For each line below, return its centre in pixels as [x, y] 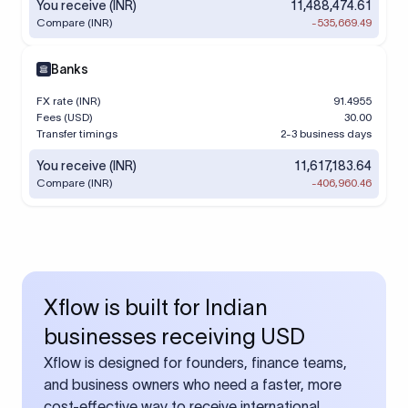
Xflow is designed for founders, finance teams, [195, 362]
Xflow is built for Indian [156, 307]
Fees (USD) [65, 117]
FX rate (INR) [69, 101]
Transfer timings [77, 133]
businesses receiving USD [174, 337]
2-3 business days [326, 133]
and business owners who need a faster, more [193, 384]
